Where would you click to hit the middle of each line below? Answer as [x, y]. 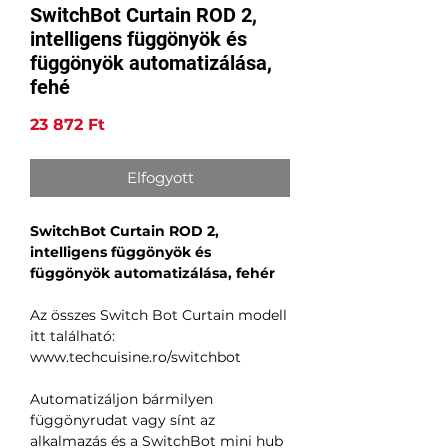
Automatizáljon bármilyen [121, 399]
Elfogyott [160, 178]
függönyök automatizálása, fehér [152, 273]
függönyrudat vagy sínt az [122, 420]
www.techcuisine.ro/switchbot [135, 357]
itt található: [72, 336]
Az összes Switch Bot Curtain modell [158, 315]
